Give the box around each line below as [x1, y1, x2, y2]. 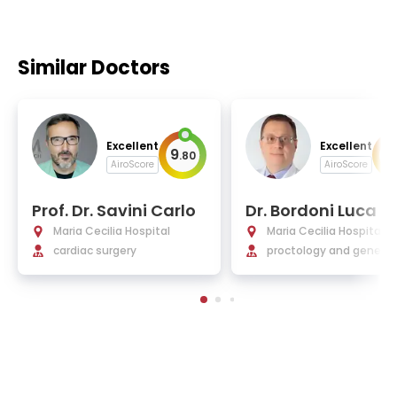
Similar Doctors [18, 54, 170, 82]
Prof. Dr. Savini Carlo [32, 199, 196, 222]
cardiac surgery [53, 243, 136, 258]
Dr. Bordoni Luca [245, 199, 377, 222]
